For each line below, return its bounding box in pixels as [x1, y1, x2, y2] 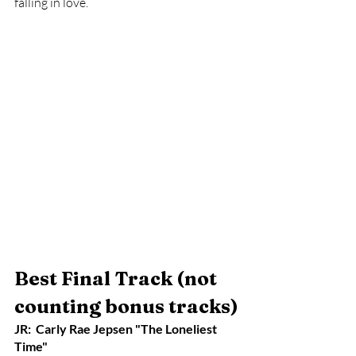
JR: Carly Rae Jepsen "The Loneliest [14, 321, 219, 336]
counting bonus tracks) [14, 295, 238, 318]
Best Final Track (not [14, 267, 221, 290]
